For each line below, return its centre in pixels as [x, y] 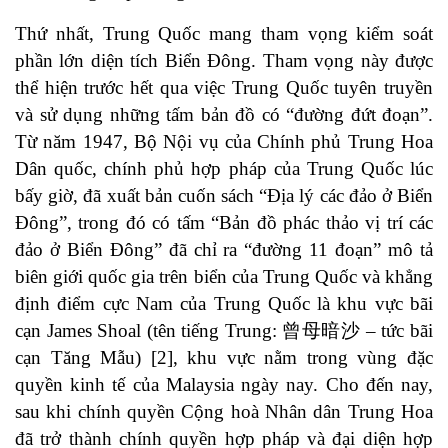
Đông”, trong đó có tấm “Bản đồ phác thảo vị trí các [224, 223]
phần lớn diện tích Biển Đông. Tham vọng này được [224, 61]
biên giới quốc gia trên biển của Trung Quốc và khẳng [224, 277]
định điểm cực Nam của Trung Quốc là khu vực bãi [224, 304]
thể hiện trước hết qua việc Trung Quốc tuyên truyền [224, 88]
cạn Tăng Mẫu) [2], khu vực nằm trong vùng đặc [224, 358]
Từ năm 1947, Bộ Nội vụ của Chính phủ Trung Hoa [224, 142]
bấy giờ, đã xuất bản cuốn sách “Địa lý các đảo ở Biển [224, 196]
